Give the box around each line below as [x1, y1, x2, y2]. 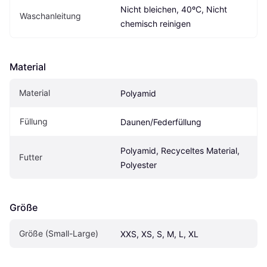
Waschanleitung [20, 10, 81, 21]
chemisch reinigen [120, 18, 191, 29]
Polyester [120, 159, 157, 170]
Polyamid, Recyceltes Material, [120, 145, 240, 156]
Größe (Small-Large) [19, 228, 98, 238]
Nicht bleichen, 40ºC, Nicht [120, 4, 227, 14]
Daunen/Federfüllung [120, 116, 201, 127]
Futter [19, 151, 42, 162]
